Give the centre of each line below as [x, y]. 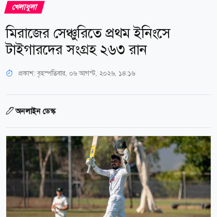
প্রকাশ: [27, 73]
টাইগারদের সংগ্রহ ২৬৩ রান [76, 49]
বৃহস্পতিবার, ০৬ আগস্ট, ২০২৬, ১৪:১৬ [86, 73]
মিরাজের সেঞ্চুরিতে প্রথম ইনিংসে [88, 33]
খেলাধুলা [24, 7]
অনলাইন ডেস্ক [35, 111]
